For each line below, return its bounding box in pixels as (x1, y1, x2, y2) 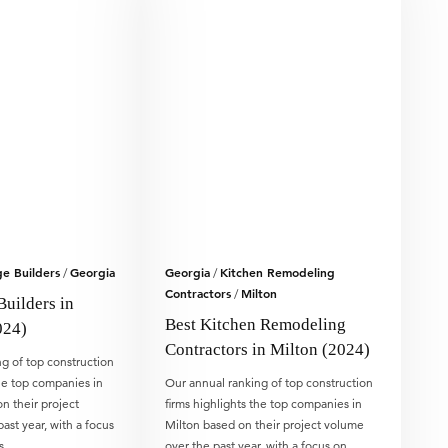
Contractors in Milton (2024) (165, 340, 371, 359)
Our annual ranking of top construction (165, 375, 374, 390)
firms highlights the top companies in (165, 396, 363, 411)
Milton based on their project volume (165, 417, 365, 432)
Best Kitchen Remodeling (165, 315, 347, 334)
